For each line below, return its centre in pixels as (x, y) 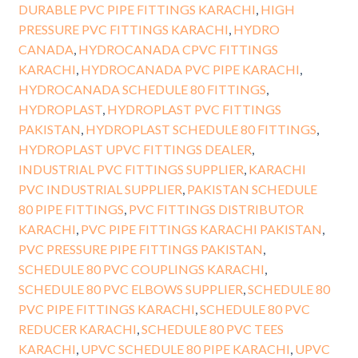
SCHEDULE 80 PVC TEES (212, 329)
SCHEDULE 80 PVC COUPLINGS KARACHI (141, 269)
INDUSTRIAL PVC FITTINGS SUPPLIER (131, 169)
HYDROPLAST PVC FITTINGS (194, 109)
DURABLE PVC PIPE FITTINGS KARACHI (137, 10)
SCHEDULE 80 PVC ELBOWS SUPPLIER (130, 289)
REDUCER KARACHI (77, 329)
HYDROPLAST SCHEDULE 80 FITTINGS (201, 129)
